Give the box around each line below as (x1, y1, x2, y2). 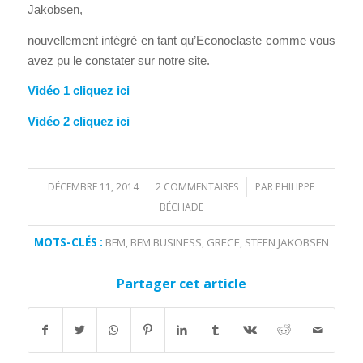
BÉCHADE (159, 199, 203, 214)
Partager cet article (116, 274, 246, 293)
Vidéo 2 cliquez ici (27, 114, 130, 128)
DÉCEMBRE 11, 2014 (48, 179, 139, 194)
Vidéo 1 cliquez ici (27, 83, 130, 98)
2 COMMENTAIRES (156, 179, 239, 194)
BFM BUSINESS (130, 234, 202, 250)
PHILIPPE (275, 179, 315, 194)
